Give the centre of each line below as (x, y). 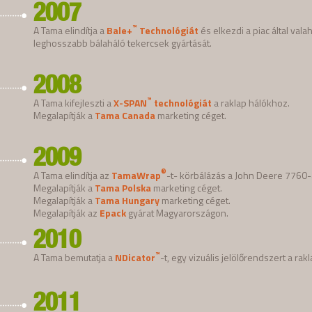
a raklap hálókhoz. (251, 102)
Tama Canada (125, 115)
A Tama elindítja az (72, 175)
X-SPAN (130, 102)
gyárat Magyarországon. (177, 212)
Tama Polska (123, 187)
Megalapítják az (67, 212)
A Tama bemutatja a (74, 257)
